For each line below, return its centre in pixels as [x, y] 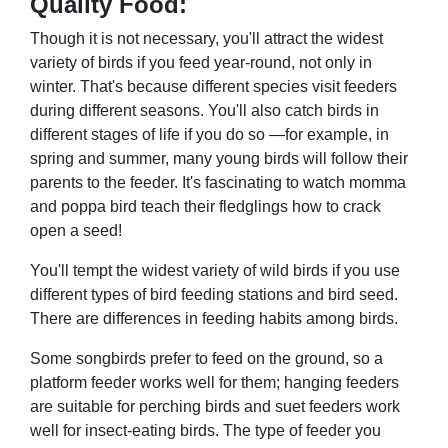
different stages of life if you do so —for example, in [209, 134]
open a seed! [76, 230]
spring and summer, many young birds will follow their [219, 158]
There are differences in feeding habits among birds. [214, 318]
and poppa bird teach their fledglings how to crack [205, 206]
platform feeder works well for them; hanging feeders [214, 382]
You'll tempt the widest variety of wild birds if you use [215, 270]
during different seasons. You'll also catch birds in [204, 110]
